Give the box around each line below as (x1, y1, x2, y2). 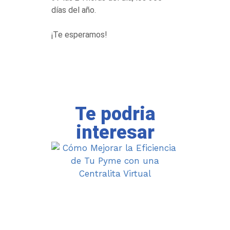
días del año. (51, 5, 96, 15)
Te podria (74, 103, 156, 125)
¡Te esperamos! (51, 30, 107, 40)
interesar (75, 122, 155, 143)
